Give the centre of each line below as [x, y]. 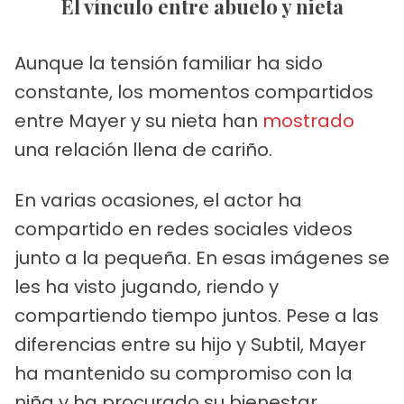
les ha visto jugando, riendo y [147, 286]
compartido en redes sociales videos [184, 229]
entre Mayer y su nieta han [138, 120]
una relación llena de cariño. [143, 149]
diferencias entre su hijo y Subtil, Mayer [190, 344]
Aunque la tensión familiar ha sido [169, 63]
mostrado [308, 120]
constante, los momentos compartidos [194, 92]
